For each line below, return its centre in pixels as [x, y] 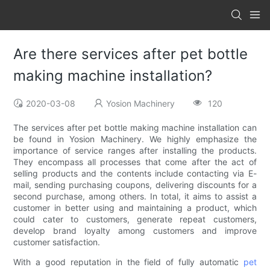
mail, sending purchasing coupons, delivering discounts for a [135, 185]
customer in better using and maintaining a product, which [135, 208]
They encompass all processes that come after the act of [135, 162]
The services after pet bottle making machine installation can [135, 128]
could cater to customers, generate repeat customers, [135, 219]
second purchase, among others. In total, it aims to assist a [135, 196]
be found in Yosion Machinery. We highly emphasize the [135, 139]
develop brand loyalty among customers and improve [135, 231]
